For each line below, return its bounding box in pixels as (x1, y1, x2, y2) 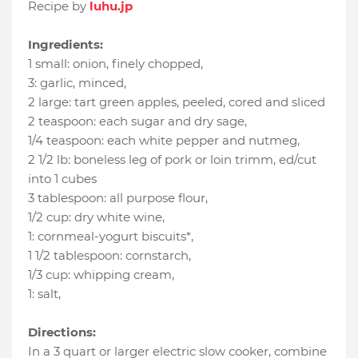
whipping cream (74, 267, 172, 283)
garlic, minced (40, 75, 124, 91)
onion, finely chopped (73, 56, 201, 72)
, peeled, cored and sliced (177, 94, 325, 110)
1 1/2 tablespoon (28, 248, 120, 264)
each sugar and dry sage (99, 113, 245, 129)
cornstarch (125, 248, 189, 264)
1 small (28, 56, 67, 72)
